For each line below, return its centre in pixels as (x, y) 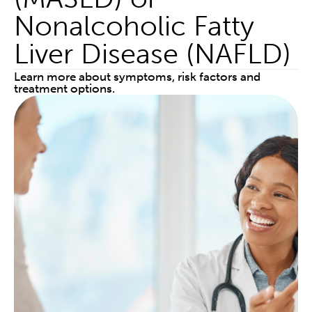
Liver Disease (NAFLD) (153, 54)
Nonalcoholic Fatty (134, 26)
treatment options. (64, 89)
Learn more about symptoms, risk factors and (137, 77)
